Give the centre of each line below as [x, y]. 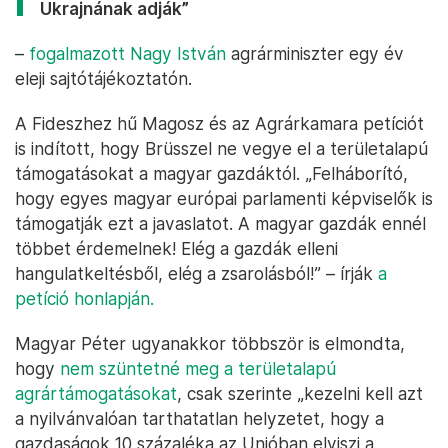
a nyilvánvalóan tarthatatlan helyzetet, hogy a [199, 419]
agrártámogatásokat [96, 394]
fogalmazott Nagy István [127, 54]
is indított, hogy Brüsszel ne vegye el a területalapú [221, 149]
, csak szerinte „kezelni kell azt [300, 394]
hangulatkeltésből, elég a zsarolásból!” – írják [196, 274]
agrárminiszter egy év [315, 54]
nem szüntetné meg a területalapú [198, 369]
